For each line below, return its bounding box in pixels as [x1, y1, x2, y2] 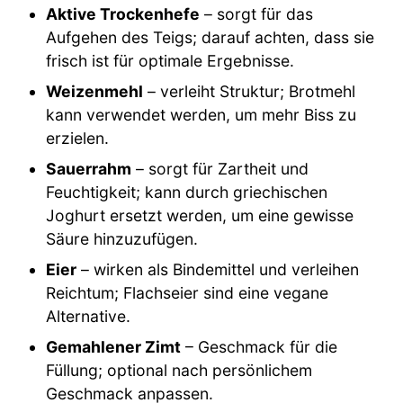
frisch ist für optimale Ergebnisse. [46, 51, 295, 71]
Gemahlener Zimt [46, 337, 182, 357]
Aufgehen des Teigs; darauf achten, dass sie [46, 28, 375, 48]
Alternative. [46, 307, 131, 327]
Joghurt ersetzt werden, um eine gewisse [46, 206, 354, 226]
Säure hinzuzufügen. [46, 229, 199, 249]
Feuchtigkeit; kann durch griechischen [46, 183, 328, 202]
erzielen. [46, 129, 110, 148]
